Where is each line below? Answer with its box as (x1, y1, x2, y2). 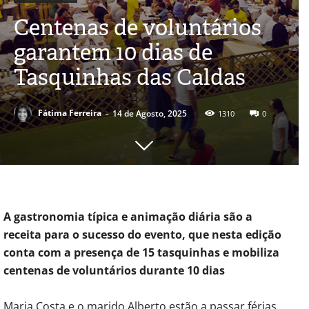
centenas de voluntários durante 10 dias (3, 262, 225, 278)
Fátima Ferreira (38, 107, 101, 119)
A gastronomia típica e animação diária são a (3, 208, 252, 224)
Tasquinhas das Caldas (14, 61, 246, 92)
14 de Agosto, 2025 (112, 107, 187, 119)
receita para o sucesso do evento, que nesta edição (3, 226, 281, 242)
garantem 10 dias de (14, 37, 212, 67)
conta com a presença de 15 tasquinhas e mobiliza (3, 244, 279, 260)
